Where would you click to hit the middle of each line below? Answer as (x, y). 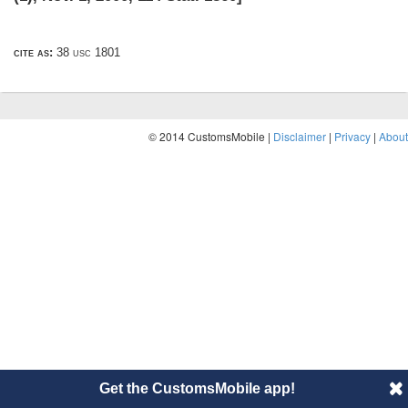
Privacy (352, 137)
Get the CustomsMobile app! (197, 388)
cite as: (33, 53)
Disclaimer (300, 137)
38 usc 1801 (87, 53)
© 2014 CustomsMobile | (211, 137)
